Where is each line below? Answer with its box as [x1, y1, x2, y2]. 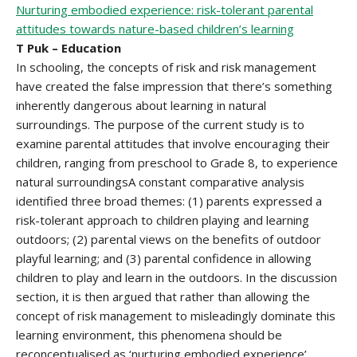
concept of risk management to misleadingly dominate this [16, 308, 335, 324]
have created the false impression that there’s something [16, 78, 332, 94]
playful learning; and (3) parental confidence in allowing [16, 250, 312, 266]
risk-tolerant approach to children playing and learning [16, 212, 309, 228]
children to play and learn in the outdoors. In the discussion [16, 269, 337, 285]
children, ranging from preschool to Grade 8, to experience [16, 155, 338, 171]
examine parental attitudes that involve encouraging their [16, 135, 330, 151]
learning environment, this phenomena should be [16, 327, 282, 343]
